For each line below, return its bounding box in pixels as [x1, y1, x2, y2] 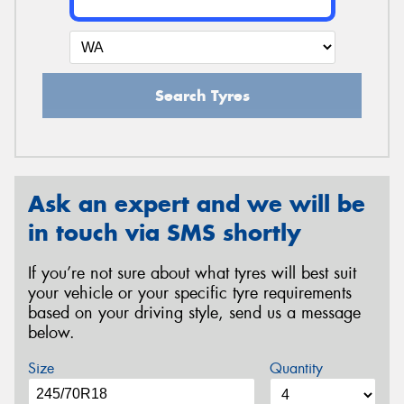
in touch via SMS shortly [28, 218, 301, 248]
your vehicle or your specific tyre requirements [28, 281, 352, 304]
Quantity [269, 358, 323, 378]
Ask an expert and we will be [28, 189, 365, 219]
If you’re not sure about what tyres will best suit [28, 262, 356, 284]
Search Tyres [154, 86, 250, 106]
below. [28, 321, 75, 344]
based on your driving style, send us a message [28, 301, 361, 324]
